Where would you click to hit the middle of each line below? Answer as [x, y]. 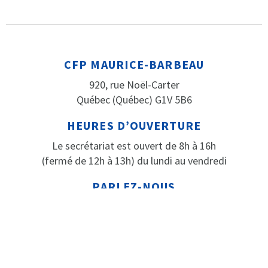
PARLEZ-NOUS [134, 186]
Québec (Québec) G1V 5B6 [134, 99]
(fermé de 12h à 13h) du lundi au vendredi [134, 160]
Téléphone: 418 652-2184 [134, 206]
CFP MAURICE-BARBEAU [134, 64]
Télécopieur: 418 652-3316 [134, 221]
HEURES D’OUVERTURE [134, 125]
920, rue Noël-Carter [134, 84]
